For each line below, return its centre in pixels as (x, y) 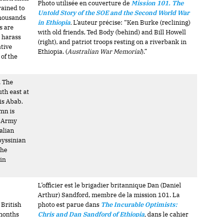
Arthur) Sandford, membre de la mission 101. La (109, 195)
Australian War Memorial (105, 52)
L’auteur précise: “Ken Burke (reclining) (131, 23)
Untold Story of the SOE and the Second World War (114, 13)
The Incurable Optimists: (139, 205)
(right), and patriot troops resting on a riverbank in (112, 42)
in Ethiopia (54, 23)
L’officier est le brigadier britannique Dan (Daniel (110, 185)
